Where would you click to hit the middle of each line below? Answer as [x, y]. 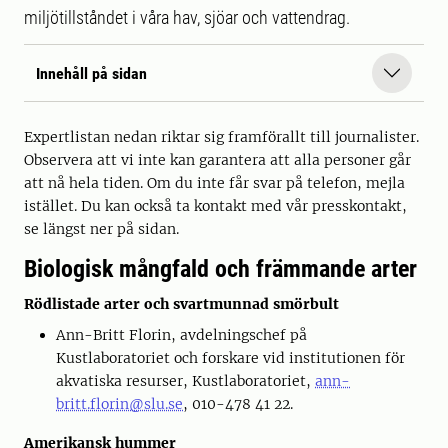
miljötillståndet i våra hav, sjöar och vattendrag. [187, 17]
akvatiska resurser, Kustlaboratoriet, [185, 381]
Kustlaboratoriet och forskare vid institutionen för [230, 358]
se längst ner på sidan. [101, 229]
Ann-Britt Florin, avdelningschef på [181, 335]
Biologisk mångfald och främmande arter [220, 269]
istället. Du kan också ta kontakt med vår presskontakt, [215, 206]
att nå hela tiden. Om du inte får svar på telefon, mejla [214, 183]
